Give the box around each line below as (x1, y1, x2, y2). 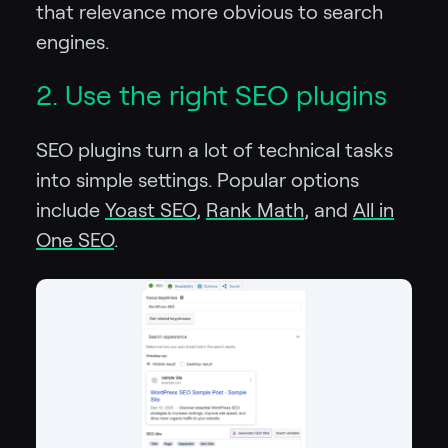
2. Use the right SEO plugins (36, 79, 387, 111)
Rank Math (206, 198, 304, 221)
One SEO (36, 228, 114, 251)
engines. (36, 30, 109, 53)
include (36, 198, 105, 221)
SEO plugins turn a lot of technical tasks (36, 138, 393, 161)
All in (353, 198, 394, 221)
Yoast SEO (105, 198, 196, 221)
